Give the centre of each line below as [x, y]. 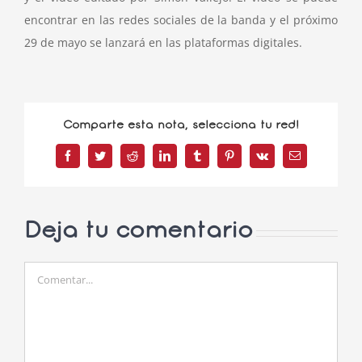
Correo [309, 160]
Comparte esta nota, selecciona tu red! [181, 125]
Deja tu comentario [139, 232]
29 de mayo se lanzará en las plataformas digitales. [163, 42]
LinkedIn [184, 160]
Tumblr [213, 160]
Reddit [146, 160]
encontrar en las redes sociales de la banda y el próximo [181, 20]
